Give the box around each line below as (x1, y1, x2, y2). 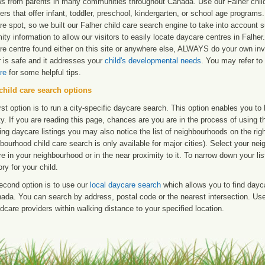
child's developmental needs (105, 56, 201, 65)
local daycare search (90, 180, 161, 189)
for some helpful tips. (7, 68, 81, 77)
